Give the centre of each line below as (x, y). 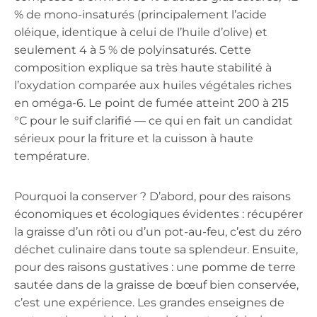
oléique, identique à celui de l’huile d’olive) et (141, 32)
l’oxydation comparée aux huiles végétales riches (153, 85)
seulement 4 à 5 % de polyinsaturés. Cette (133, 50)
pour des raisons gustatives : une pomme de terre (155, 267)
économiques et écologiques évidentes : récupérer (158, 214)
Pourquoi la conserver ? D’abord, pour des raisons (152, 196)
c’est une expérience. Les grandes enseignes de (149, 302)
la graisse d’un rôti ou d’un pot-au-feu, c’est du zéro (158, 231)
